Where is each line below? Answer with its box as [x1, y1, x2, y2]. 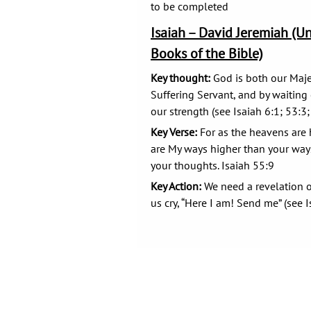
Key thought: [151, 71, 210, 85]
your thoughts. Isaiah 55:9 [151, 158, 274, 172]
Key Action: [151, 179, 201, 193]
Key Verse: [151, 125, 197, 139]
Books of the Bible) [151, 44, 263, 62]
